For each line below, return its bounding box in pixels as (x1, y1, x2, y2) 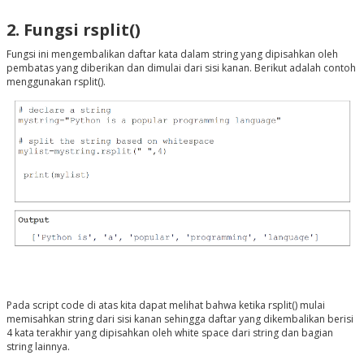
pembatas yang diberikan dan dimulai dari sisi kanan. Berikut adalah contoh (6, 61, 356, 76)
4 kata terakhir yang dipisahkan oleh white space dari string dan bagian (6, 326, 333, 340)
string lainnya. (6, 340, 70, 354)
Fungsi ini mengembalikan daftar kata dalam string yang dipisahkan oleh (6, 47, 338, 62)
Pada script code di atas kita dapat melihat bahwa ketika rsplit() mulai (6, 298, 325, 313)
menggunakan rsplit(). (6, 75, 106, 89)
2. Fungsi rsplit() (6, 19, 141, 41)
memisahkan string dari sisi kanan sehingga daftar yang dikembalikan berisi (6, 312, 353, 327)
